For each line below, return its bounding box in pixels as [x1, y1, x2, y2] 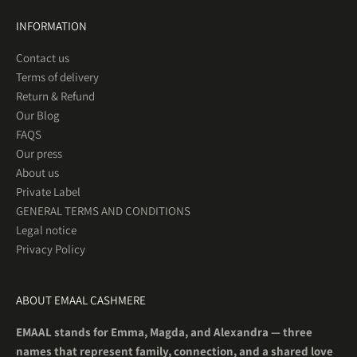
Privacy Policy [16, 241, 85, 257]
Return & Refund [16, 88, 95, 104]
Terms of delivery [16, 69, 99, 84]
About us [16, 164, 59, 180]
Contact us [16, 49, 69, 65]
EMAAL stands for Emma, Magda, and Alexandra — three [16, 324, 312, 339]
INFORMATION [16, 18, 87, 33]
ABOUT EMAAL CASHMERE [16, 292, 146, 308]
